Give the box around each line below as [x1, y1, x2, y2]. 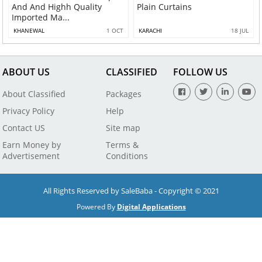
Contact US [2, 122, 46, 133]
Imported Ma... [12, 12, 70, 23]
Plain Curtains [137, 1, 192, 13]
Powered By [76, 201, 117, 212]
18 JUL [230, 26, 249, 35]
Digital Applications [116, 201, 186, 212]
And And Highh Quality [12, 1, 102, 13]
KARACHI [139, 26, 163, 35]
